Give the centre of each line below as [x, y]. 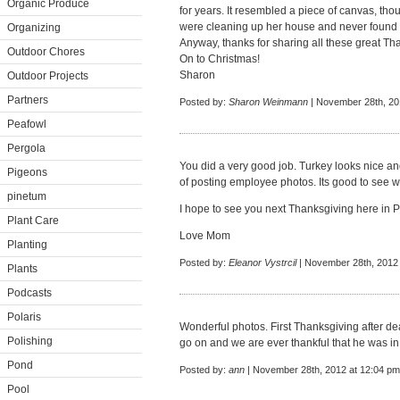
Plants [22, 269]
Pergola [26, 148]
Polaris [24, 317]
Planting [27, 245]
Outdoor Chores [46, 52]
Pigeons [27, 172]
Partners [28, 100]
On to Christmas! [220, 59]
